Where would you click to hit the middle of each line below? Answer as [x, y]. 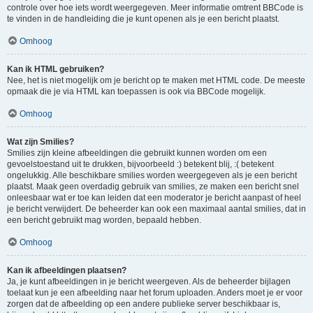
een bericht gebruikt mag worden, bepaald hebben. [104, 220]
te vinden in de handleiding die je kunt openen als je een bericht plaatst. [143, 19]
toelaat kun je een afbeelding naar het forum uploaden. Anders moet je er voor [155, 293]
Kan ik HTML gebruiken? [56, 69]
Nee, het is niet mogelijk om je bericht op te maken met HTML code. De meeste [156, 80]
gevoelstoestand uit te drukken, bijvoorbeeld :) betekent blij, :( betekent [140, 164]
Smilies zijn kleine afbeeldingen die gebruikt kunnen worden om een [137, 153]
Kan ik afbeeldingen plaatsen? [67, 270]
